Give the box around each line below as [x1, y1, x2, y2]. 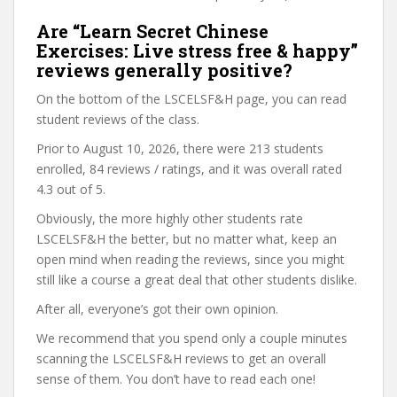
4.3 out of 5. [36, 181, 105, 198]
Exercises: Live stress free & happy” [36, 39, 358, 62]
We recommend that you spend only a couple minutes [36, 330, 347, 346]
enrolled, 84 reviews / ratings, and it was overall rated [36, 160, 342, 177]
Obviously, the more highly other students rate [36, 210, 303, 227]
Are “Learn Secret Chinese [36, 19, 269, 43]
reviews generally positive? [36, 58, 292, 82]
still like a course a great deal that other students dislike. [36, 271, 357, 288]
